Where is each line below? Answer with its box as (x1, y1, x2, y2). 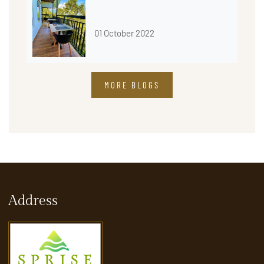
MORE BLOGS (104, 79, 160, 90)
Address (8, 192, 58, 209)
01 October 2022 (94, 27, 154, 38)
